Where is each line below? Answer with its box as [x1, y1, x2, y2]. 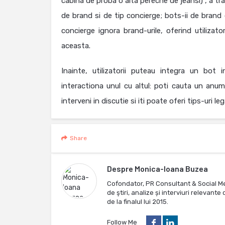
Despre [107, 164, 135, 173]
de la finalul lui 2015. [107, 198, 168, 205]
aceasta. [61, 41, 90, 50]
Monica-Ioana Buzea [135, 164, 208, 173]
